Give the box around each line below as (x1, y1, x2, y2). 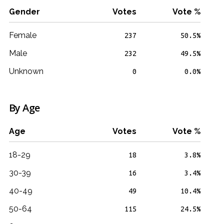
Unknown (9, 66, 43, 76)
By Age (9, 101, 40, 114)
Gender (9, 7, 40, 16)
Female (9, 30, 36, 40)
